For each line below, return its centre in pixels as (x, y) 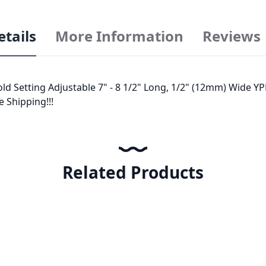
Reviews (231, 36)
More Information (119, 36)
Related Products (133, 172)
